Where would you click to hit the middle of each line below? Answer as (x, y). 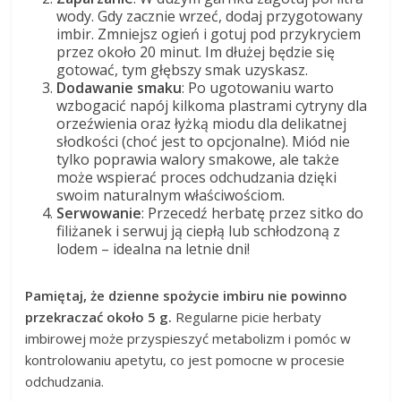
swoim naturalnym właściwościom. (171, 195)
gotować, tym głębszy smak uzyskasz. (183, 69)
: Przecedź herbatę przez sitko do (253, 213)
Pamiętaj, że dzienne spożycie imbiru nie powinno (187, 295)
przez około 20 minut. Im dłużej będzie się (196, 51)
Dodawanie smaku (119, 87)
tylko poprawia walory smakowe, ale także (198, 159)
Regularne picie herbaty (247, 316)
